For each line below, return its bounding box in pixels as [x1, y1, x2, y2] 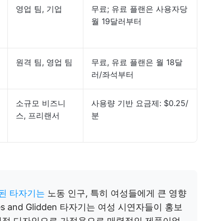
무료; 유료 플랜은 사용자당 [91, 4, 187, 14]
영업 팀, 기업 [16, 4, 62, 14]
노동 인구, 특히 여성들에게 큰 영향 [45, 188, 186, 198]
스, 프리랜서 [16, 110, 60, 120]
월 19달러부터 [91, 16, 142, 26]
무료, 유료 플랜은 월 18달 [91, 57, 183, 67]
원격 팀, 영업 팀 [16, 57, 73, 67]
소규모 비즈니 [16, 98, 66, 108]
